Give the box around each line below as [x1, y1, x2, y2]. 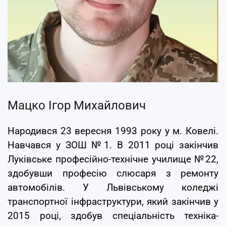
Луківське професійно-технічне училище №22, [8, 153, 218, 165]
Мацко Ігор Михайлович [8, 98, 146, 112]
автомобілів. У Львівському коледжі [8, 182, 218, 193]
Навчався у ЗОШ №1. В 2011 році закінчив [8, 139, 218, 151]
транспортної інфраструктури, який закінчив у [8, 196, 218, 207]
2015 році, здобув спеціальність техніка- [8, 210, 218, 221]
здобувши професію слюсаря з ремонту [8, 167, 218, 179]
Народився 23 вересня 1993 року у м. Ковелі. [8, 125, 218, 137]
